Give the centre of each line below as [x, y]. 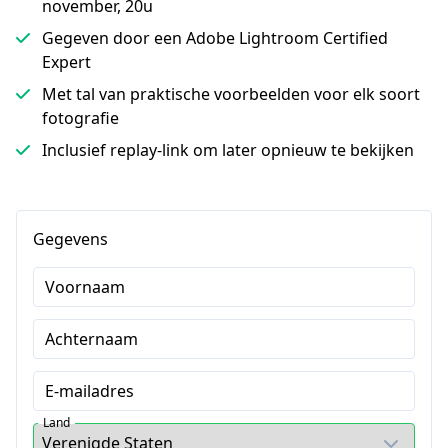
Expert [66, 62]
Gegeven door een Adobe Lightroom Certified [215, 38]
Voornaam [85, 287]
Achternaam [91, 339]
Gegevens [70, 239]
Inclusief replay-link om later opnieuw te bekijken [228, 150]
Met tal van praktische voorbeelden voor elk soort [231, 94]
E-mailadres [89, 391]
